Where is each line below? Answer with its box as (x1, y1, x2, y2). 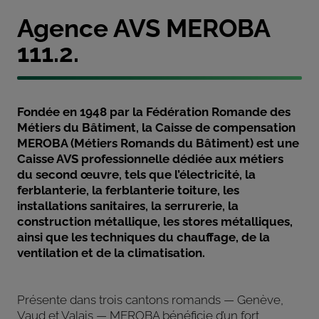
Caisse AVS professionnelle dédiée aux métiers (17, 151, 284, 166)
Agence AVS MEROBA (17, 13, 271, 43)
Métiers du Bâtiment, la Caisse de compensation (17, 120, 296, 135)
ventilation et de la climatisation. (17, 245, 206, 260)
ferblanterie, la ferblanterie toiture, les (17, 182, 240, 197)
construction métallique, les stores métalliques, (17, 214, 293, 229)
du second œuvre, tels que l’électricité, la (17, 167, 256, 182)
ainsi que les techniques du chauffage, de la (17, 229, 271, 244)
